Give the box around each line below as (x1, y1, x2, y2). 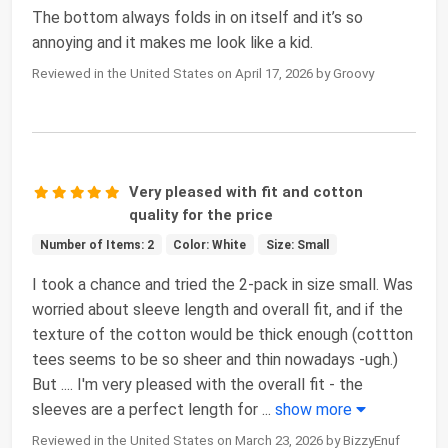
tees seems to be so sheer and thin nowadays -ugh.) (32, 349, 398, 369)
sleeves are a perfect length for (32, 399, 258, 419)
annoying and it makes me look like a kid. (32, 32, 313, 52)
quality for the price (129, 205, 274, 224)
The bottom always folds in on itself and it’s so (32, 7, 363, 27)
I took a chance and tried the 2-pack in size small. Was (32, 274, 413, 294)
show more (275, 399, 356, 419)
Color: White (173, 237, 247, 252)
